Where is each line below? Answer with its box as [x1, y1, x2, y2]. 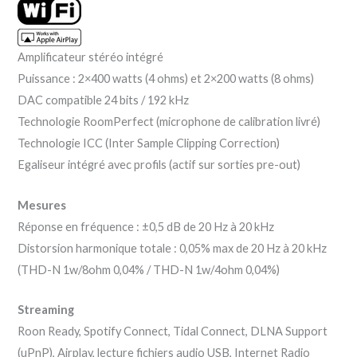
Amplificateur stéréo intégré [18, 50, 164, 65]
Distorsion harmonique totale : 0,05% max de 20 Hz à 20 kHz [18, 241, 328, 255]
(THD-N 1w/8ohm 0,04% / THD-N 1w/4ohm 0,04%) [18, 262, 280, 277]
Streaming [18, 302, 75, 316]
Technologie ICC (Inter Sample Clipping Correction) [18, 136, 280, 151]
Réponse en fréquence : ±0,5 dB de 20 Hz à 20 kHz [18, 219, 275, 233]
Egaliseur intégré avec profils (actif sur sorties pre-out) [18, 158, 301, 172]
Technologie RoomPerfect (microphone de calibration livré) [18, 115, 321, 129]
